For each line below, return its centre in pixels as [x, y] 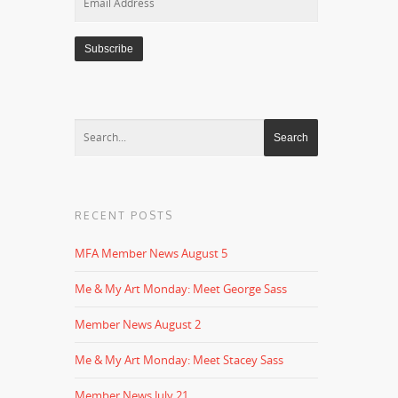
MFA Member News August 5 [151, 253]
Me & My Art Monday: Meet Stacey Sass [179, 360]
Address [96, 15]
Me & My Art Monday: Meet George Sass [181, 289]
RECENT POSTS [124, 215]
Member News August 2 [138, 324]
